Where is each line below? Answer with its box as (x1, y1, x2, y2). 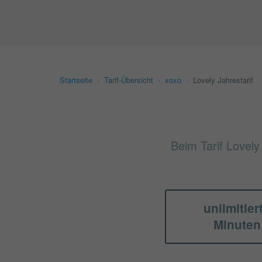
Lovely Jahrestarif (193, 74, 253, 85)
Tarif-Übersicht (104, 74, 153, 85)
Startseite (60, 74, 92, 85)
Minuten (213, 216, 261, 233)
